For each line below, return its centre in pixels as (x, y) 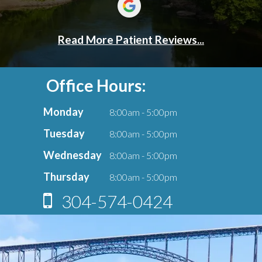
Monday (63, 112)
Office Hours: (95, 86)
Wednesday (73, 155)
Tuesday (64, 134)
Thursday (66, 177)
